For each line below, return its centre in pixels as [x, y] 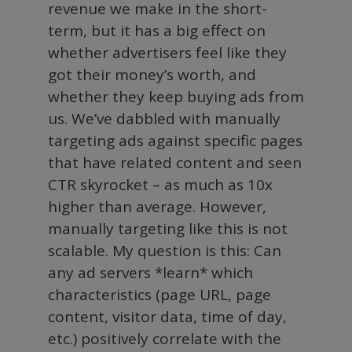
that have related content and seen [175, 163]
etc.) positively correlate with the [165, 339]
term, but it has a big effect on [157, 31]
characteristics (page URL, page [159, 295]
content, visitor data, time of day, [167, 317]
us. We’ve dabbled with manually [164, 119]
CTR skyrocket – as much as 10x [160, 185]
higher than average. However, [157, 207]
